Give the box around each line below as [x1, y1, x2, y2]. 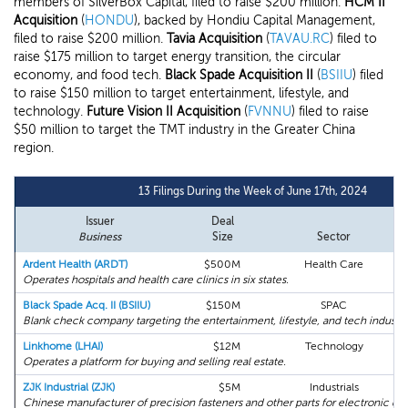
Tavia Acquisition [167, 31, 262, 46]
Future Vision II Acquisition [87, 104, 240, 119]
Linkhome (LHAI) [23, 340, 103, 352]
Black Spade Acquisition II [165, 67, 313, 83]
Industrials [309, 381, 359, 393]
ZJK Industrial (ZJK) [23, 381, 115, 393]
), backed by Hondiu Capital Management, [134, 13, 375, 28]
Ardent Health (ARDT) [23, 258, 127, 270]
